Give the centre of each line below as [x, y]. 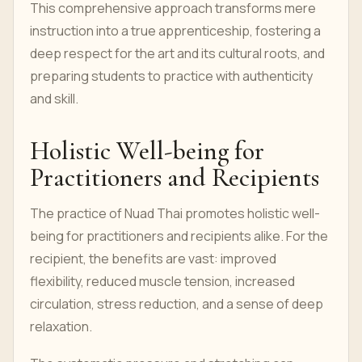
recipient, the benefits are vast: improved [153, 259]
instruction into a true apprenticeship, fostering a [175, 31]
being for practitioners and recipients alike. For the [179, 236]
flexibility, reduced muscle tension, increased [162, 281]
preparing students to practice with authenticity [171, 76]
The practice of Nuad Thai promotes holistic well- [175, 213]
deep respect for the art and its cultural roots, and [177, 53]
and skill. [54, 99]
